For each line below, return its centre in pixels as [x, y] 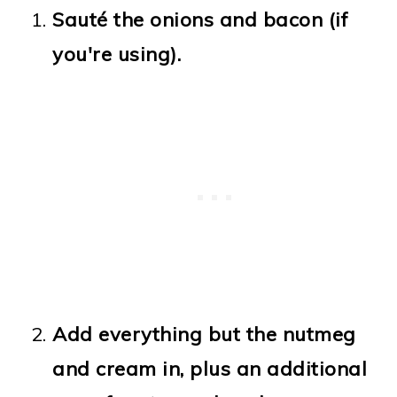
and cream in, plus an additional [210, 368]
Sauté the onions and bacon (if [201, 19]
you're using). [117, 54]
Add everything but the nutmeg [204, 334]
